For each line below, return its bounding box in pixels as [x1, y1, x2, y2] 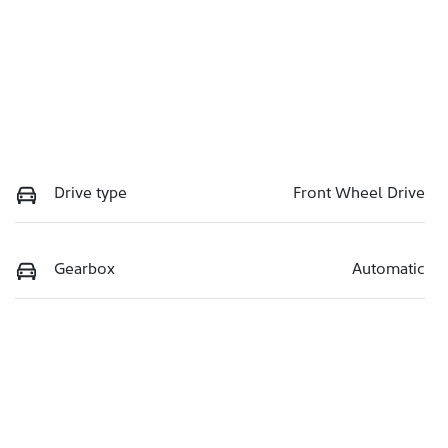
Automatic [352, 255, 425, 278]
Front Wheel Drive [293, 180, 425, 203]
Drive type [54, 180, 127, 203]
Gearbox [54, 255, 115, 278]
